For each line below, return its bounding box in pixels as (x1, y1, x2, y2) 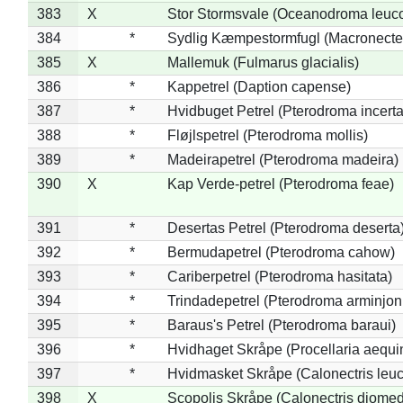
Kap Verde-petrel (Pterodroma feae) (166, 175, 394, 192)
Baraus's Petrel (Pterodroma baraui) (166, 317, 396, 333)
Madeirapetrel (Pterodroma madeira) (166, 151, 399, 167)
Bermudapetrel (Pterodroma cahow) (166, 244, 395, 260)
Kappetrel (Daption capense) (166, 78, 351, 94)
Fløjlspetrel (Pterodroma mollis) (166, 127, 368, 143)
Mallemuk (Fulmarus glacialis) (166, 54, 359, 70)
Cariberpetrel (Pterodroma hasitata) (166, 268, 392, 284)
